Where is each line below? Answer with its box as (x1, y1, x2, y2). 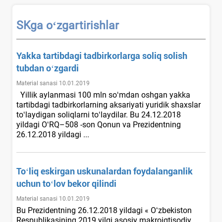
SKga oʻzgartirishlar (16, 18, 119, 32)
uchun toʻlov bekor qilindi (16, 178, 116, 189)
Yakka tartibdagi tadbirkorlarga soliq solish (16, 50, 187, 61)
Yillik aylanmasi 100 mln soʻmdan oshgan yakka (16, 90, 190, 100)
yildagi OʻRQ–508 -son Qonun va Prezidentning (16, 119, 181, 129)
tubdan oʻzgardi (16, 62, 79, 73)
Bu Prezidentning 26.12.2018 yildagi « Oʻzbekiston (16, 205, 192, 215)
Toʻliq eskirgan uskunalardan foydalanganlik (16, 166, 193, 176)
